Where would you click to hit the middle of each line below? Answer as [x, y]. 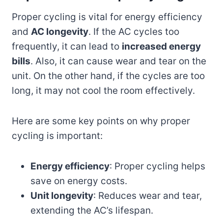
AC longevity [60, 31]
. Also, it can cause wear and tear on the [118, 61]
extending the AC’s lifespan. [92, 210]
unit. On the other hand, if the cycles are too [108, 76]
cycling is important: [57, 136]
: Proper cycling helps [157, 166]
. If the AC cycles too [134, 31]
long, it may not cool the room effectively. [103, 90]
